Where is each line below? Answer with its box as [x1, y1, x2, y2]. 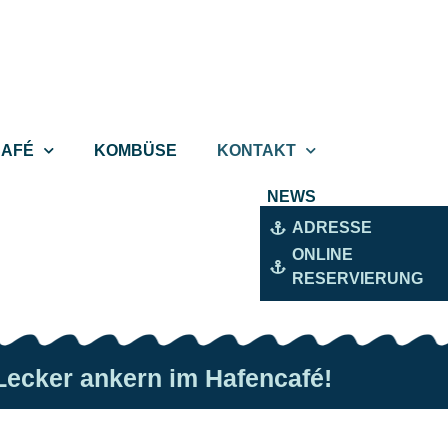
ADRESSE [292, 219, 373, 236]
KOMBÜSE [94, 141, 177, 159]
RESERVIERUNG [292, 270, 424, 287]
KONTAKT [217, 141, 296, 159]
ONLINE [292, 246, 354, 263]
